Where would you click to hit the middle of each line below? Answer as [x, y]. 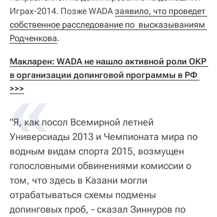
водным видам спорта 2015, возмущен [97, 151]
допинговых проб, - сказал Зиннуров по [98, 209]
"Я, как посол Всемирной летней [82, 122]
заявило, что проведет [160, 11]
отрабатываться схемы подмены [83, 195]
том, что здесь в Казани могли [78, 180]
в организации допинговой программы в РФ [104, 75]
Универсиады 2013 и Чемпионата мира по [104, 137]
